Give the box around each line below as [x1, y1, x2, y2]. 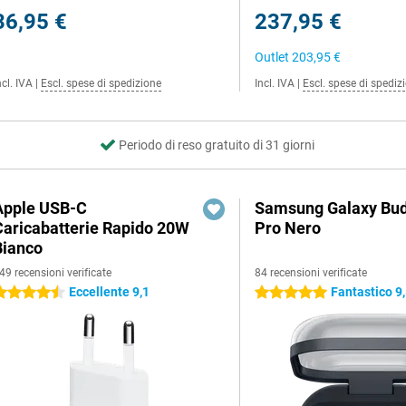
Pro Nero [255, 218, 322, 237]
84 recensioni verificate [255, 266, 368, 279]
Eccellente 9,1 [69, 285, 150, 299]
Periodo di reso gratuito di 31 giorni [118, 138, 314, 152]
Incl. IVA [255, 77, 295, 90]
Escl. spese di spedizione [41, 77, 161, 90]
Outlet [255, 50, 293, 64]
